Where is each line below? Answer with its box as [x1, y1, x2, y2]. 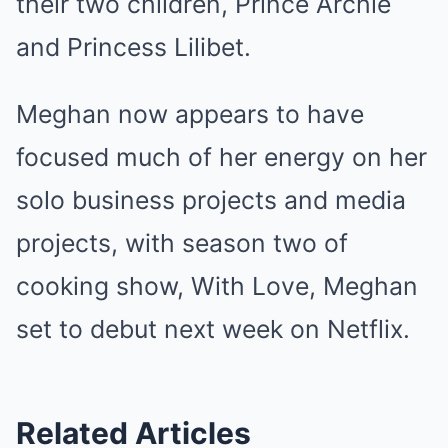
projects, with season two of [16, 228, 348, 258]
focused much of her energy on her [16, 142, 427, 172]
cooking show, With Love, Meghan [16, 271, 418, 301]
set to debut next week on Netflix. [16, 314, 410, 344]
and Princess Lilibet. [16, 32, 251, 62]
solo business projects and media [16, 185, 406, 215]
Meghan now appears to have [16, 99, 364, 129]
